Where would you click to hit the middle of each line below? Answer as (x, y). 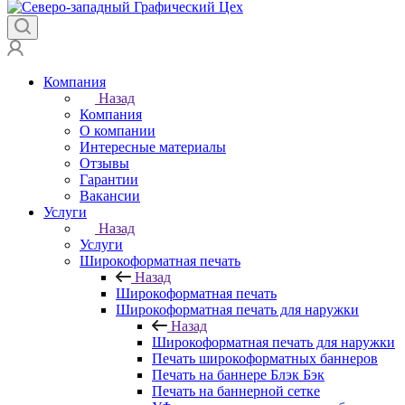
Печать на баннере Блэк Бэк (238, 375)
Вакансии (110, 196)
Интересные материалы (153, 147)
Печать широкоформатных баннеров (265, 359)
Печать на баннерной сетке (236, 391)
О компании (118, 131)
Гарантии (109, 180)
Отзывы (104, 164)
